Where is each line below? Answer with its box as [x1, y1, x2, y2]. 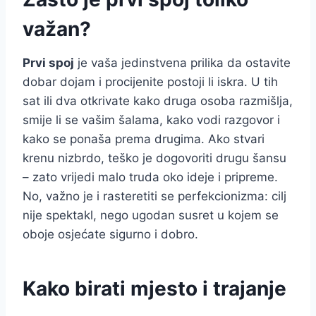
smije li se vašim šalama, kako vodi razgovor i [23, 112, 280, 127]
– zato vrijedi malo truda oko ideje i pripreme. [23, 169, 278, 184]
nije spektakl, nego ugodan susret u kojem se [23, 207, 279, 222]
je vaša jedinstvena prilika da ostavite [74, 55, 291, 70]
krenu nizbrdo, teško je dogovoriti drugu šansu [23, 150, 286, 165]
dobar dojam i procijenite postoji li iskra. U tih [23, 74, 278, 89]
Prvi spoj [23, 55, 74, 70]
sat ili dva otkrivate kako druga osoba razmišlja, [23, 93, 293, 108]
